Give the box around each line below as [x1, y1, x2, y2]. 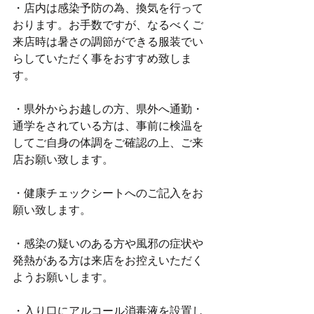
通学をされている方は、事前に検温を [13, 120, 203, 132]
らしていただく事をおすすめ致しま [13, 53, 192, 64]
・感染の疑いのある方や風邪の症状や [13, 238, 203, 250]
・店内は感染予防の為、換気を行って [13, 2, 203, 14]
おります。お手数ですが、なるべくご [13, 19, 203, 31]
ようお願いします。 [13, 271, 114, 283]
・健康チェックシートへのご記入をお [13, 187, 203, 199]
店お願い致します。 [13, 153, 114, 165]
